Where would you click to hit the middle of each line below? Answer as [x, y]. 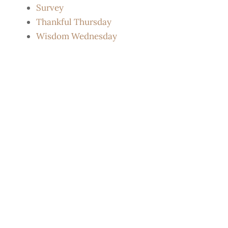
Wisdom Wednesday [77, 36]
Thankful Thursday [74, 22]
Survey [50, 8]
